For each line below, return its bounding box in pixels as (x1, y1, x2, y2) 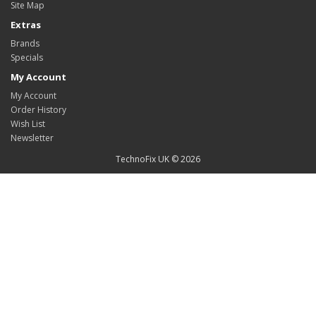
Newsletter (11, 132, 54, 144)
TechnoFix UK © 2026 (116, 153, 200, 165)
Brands (11, 37, 39, 49)
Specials (11, 51, 43, 63)
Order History (11, 104, 66, 116)
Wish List (11, 118, 45, 130)
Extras (11, 18, 41, 31)
